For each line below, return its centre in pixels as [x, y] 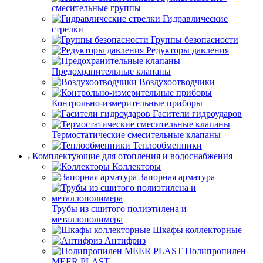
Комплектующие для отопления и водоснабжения [132, 156]
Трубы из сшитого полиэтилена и [119, 209]
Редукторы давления [188, 50]
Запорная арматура [177, 177]
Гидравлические [195, 18]
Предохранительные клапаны [111, 71]
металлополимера [87, 219]
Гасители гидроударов [197, 114]
